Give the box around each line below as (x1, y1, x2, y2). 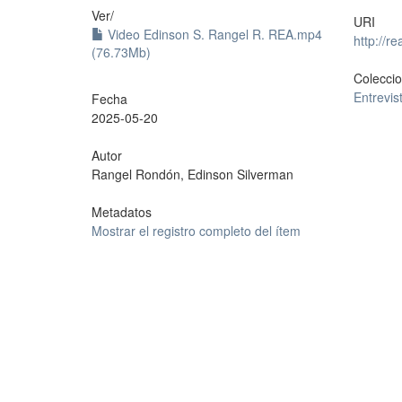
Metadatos (92, 203, 152, 222)
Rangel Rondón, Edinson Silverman (92, 165, 293, 184)
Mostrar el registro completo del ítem (92, 222, 301, 240)
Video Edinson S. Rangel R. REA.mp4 (104, 25, 322, 44)
